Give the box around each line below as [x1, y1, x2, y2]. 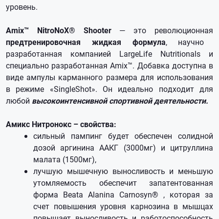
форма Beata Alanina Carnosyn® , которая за [33, 189, 213, 199]
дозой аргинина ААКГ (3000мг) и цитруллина [33, 142, 213, 153]
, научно [165, 37, 204, 47]
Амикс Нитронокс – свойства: [6, 119, 116, 129]
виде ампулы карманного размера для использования [6, 72, 213, 82]
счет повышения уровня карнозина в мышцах [33, 201, 213, 211]
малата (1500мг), [33, 154, 96, 164]
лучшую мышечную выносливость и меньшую [33, 166, 213, 176]
